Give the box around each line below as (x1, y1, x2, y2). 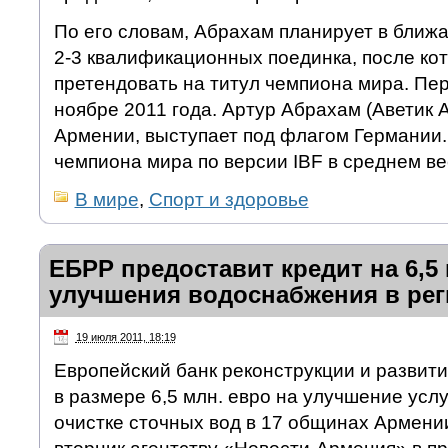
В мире (74, 188, 139, 210)
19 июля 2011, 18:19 (75, 330, 176, 343)
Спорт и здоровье (148, 188, 309, 210)
